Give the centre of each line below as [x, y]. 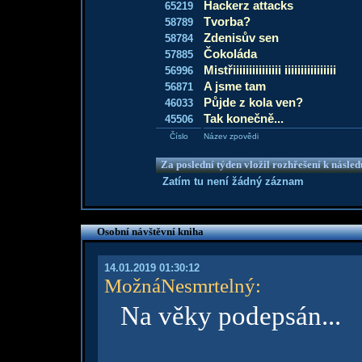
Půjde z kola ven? [253, 102]
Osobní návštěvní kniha [150, 232]
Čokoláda [230, 54]
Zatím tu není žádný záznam [233, 181]
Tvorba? [227, 21]
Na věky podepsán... [230, 316]
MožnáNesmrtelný [179, 285]
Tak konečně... [244, 118]
